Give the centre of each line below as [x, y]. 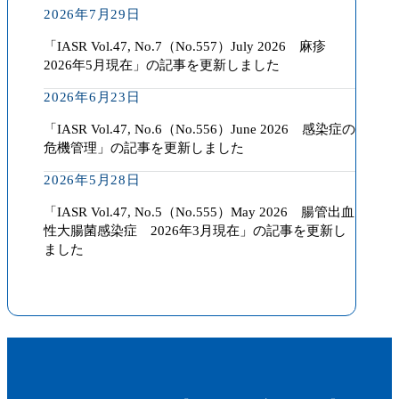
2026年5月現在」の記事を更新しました [162, 65]
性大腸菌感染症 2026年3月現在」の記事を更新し [195, 230]
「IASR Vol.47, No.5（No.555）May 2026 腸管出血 [199, 212]
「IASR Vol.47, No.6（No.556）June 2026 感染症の [199, 129]
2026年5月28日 [92, 179]
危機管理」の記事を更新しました [144, 147]
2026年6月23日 [92, 97]
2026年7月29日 [92, 14]
